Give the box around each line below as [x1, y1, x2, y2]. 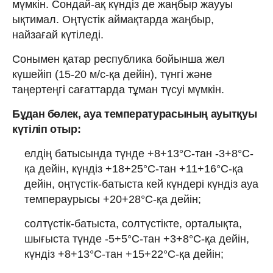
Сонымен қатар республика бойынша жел [12, 52, 225, 65]
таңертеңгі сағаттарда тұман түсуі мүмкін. [12, 83, 224, 96]
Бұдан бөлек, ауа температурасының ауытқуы [12, 107, 257, 120]
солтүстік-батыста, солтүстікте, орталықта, [24, 217, 242, 230]
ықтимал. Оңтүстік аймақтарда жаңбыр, [12, 13, 214, 26]
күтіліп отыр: [12, 122, 81, 135]
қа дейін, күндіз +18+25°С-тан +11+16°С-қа [24, 162, 243, 175]
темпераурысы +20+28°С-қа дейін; [24, 193, 201, 205]
